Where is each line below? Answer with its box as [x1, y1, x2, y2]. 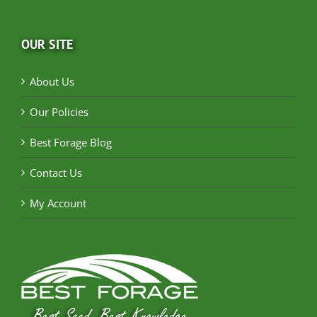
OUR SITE [21, 35, 73, 52]
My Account [30, 195, 86, 210]
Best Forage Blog [30, 134, 112, 149]
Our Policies [30, 104, 88, 119]
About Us [30, 74, 74, 88]
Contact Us [30, 165, 82, 180]
